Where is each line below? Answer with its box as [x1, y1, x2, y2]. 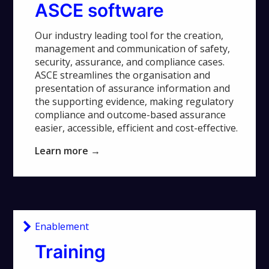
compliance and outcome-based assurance [35, 108, 226, 122]
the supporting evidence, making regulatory [35, 95, 234, 109]
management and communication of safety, [35, 42, 231, 56]
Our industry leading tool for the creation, [35, 29, 224, 43]
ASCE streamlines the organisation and [35, 68, 211, 82]
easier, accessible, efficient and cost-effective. [35, 121, 238, 135]
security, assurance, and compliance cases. [35, 55, 225, 69]
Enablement [35, 220, 89, 234]
